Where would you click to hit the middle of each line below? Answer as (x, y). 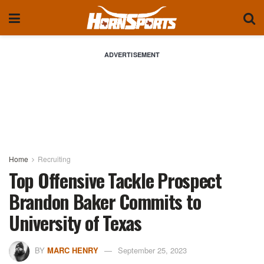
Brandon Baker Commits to (105, 201)
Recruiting (54, 159)
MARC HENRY (73, 250)
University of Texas (75, 222)
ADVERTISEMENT (132, 55)
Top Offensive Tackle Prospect (115, 180)
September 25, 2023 (152, 250)
